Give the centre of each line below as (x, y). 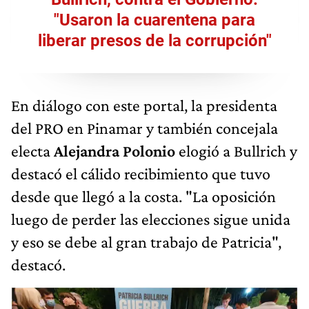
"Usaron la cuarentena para (154, 20)
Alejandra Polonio (114, 151)
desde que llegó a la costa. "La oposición (143, 197)
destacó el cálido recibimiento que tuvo (141, 174)
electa (32, 151)
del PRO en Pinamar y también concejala (144, 128)
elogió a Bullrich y (236, 151)
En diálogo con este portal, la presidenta (144, 106)
